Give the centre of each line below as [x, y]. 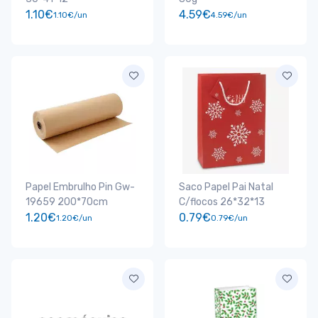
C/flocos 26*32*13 [222, 202]
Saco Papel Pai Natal [226, 187]
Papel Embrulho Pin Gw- [80, 187]
